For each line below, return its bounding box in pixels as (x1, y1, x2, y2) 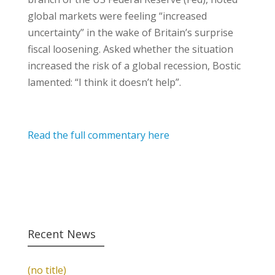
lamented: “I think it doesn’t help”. (27, 76, 181, 89)
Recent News (27, 227, 96, 241)
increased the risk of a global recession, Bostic (27, 59, 241, 72)
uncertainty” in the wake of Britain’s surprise (27, 26, 233, 39)
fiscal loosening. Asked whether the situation (27, 42, 233, 56)
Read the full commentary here (27, 128, 169, 142)
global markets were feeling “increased (27, 9, 207, 23)
